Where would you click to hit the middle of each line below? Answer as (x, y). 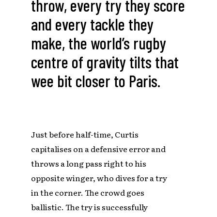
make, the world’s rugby (99, 43)
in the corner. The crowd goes (88, 193)
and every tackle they (93, 24)
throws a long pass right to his (89, 163)
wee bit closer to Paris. (96, 81)
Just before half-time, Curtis (85, 134)
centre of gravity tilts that (105, 62)
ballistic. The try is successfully (90, 207)
